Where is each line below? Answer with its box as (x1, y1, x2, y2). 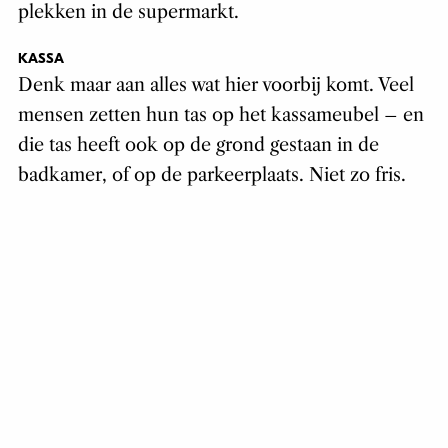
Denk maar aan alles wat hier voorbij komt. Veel (17, 74, 414, 97)
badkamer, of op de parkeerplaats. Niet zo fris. (17, 164, 406, 187)
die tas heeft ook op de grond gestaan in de (17, 134, 379, 157)
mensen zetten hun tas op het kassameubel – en (17, 104, 424, 127)
